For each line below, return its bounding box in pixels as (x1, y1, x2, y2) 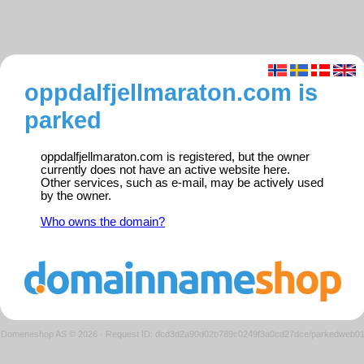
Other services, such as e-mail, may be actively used (41, 176, 323, 190)
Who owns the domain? (41, 215, 165, 229)
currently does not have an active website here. (41, 163, 290, 177)
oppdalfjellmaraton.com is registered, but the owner (41, 150, 310, 164)
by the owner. (41, 189, 111, 203)
